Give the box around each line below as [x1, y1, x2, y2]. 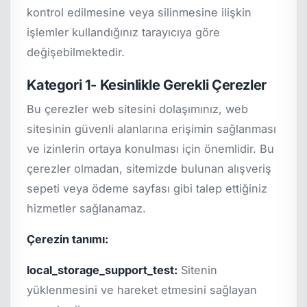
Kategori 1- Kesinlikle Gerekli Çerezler [27, 76, 267, 93]
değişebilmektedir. [27, 45, 125, 59]
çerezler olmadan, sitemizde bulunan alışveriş [27, 162, 272, 176]
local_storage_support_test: [27, 263, 178, 278]
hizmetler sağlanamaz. [27, 201, 147, 216]
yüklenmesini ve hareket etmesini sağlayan [27, 283, 258, 297]
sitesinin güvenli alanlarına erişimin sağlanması [27, 122, 277, 136]
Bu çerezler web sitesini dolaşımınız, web [27, 102, 249, 116]
